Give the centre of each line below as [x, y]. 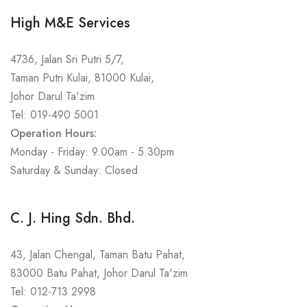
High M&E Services [70, 23]
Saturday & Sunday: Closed [74, 170]
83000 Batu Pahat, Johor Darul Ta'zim [99, 273]
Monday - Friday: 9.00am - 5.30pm [92, 152]
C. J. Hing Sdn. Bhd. [73, 218]
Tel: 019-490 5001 [54, 115]
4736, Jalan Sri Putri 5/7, [67, 59]
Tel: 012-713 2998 [53, 292]
